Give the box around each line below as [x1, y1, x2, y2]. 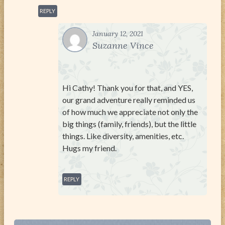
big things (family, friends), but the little [62, 119, 196, 129]
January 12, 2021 [92, 29, 143, 38]
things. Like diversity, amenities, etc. [62, 131, 184, 141]
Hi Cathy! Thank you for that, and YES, [62, 82, 193, 92]
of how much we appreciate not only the [62, 106, 198, 117]
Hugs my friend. [62, 143, 117, 153]
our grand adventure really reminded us [62, 94, 195, 104]
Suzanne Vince [92, 39, 154, 51]
